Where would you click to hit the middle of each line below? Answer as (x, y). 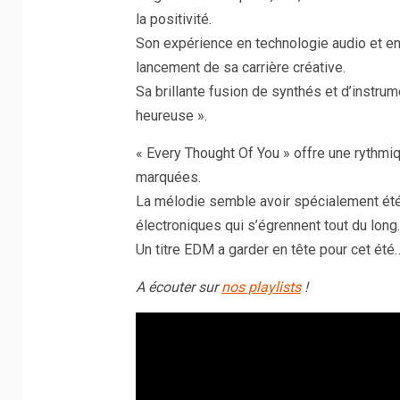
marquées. (168, 177)
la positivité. (173, 19)
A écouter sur (178, 287)
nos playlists (261, 287)
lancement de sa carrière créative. (240, 67)
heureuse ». (171, 116)
